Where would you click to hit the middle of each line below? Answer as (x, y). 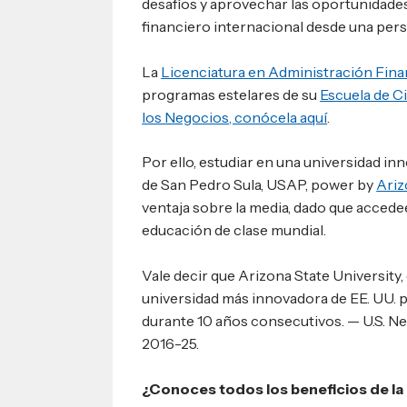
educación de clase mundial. (234, 230)
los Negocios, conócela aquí (235, 117)
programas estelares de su (231, 94)
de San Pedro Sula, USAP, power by (259, 185)
